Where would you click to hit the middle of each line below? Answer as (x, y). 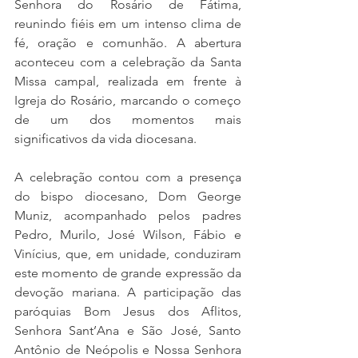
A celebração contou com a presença (128, 177)
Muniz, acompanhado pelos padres (128, 215)
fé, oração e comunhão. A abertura (128, 43)
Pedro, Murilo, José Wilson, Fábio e (128, 235)
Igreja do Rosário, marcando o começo (128, 100)
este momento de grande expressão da (128, 273)
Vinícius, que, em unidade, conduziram (128, 254)
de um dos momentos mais (128, 119)
